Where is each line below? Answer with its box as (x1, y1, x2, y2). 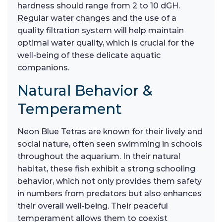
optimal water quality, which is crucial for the (17, 38, 194, 48)
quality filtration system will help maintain (17, 26, 184, 36)
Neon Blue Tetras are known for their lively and (17, 127, 203, 137)
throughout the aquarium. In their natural (17, 152, 180, 162)
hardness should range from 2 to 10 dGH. (17, 1, 180, 11)
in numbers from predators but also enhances (17, 189, 202, 199)
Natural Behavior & (17, 82, 153, 100)
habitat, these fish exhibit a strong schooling (17, 164, 195, 174)
